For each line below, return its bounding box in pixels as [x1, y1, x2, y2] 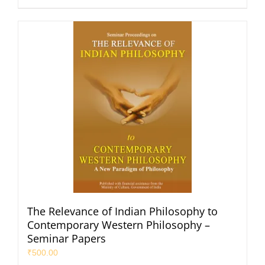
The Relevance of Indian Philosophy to [27, 204, 218, 219]
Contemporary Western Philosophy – [27, 218, 210, 232]
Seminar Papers [27, 231, 106, 246]
